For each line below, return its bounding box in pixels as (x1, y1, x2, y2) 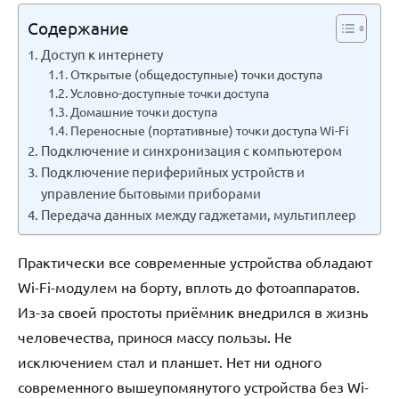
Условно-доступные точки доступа (69, 84, 269, 101)
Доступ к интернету (41, 45, 164, 62)
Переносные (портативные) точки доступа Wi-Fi (69, 121, 349, 138)
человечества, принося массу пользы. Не (18, 327, 292, 346)
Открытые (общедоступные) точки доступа (69, 65, 322, 82)
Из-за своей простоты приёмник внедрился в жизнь (18, 302, 368, 321)
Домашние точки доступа (69, 102, 217, 119)
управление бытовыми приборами (41, 183, 262, 201)
